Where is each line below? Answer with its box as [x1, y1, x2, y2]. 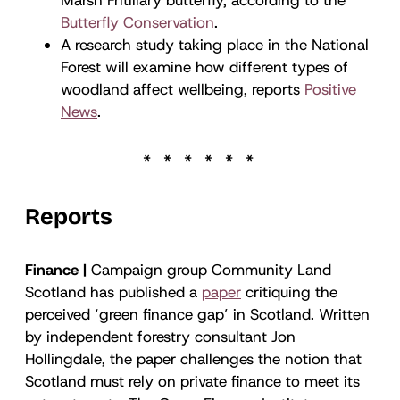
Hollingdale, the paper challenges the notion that [25, 348, 362, 369]
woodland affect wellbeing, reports [61, 79, 304, 99]
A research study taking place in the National [61, 34, 369, 54]
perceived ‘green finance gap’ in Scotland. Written [25, 304, 370, 324]
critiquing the [241, 281, 337, 302]
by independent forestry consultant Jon [25, 326, 296, 346]
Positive [304, 79, 356, 99]
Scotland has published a [25, 281, 202, 302]
